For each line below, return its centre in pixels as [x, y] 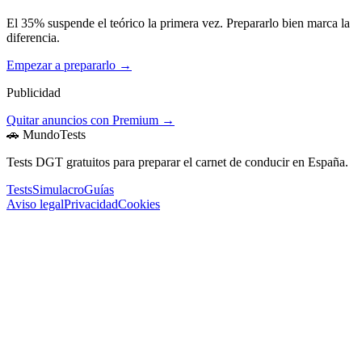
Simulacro [58, 190]
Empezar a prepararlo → [69, 65]
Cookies [139, 204]
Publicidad [34, 93]
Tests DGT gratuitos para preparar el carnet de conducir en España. [177, 162]
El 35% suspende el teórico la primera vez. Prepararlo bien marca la [178, 23]
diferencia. [33, 38]
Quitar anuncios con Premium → [90, 120]
